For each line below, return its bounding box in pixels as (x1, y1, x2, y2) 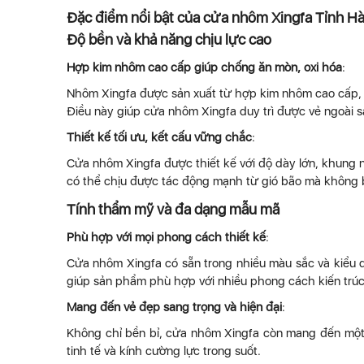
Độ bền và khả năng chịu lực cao (67, 31, 271, 48)
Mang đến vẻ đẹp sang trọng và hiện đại (67, 300, 282, 314)
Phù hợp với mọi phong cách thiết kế (67, 230, 266, 245)
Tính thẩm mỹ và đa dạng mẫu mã (67, 201, 279, 218)
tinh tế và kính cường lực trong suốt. (67, 344, 261, 358)
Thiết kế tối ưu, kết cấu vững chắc (67, 130, 252, 145)
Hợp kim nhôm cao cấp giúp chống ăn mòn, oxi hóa (67, 60, 342, 75)
